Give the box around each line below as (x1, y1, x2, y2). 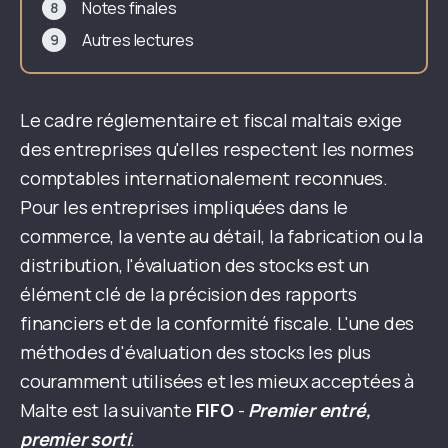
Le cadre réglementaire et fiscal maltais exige (20, 108, 402, 132)
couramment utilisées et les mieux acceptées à (20, 369, 414, 393)
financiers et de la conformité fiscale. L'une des (20, 311, 415, 335)
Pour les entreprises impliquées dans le (20, 195, 349, 219)
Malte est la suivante (20, 398, 196, 422)
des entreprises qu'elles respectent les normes (20, 137, 414, 161)
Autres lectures (82, 29, 194, 51)
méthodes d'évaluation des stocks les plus (20, 340, 371, 364)
